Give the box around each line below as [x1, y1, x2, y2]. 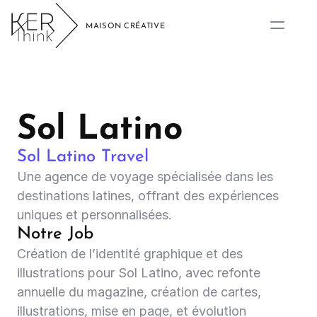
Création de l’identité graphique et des [17, 246, 243, 261]
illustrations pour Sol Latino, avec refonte [17, 265, 260, 280]
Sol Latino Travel [17, 149, 149, 166]
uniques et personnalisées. [17, 207, 172, 222]
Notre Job [17, 226, 93, 243]
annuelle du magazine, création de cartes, [17, 284, 261, 299]
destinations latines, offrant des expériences [17, 188, 279, 203]
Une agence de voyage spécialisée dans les [17, 169, 273, 184]
